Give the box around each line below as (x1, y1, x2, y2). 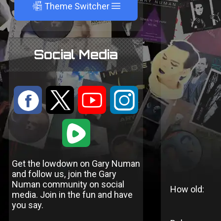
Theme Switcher (42, 1, 111, 11)
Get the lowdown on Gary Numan (12, 158, 140, 169)
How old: (170, 184, 204, 194)
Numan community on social (12, 179, 124, 189)
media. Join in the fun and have (12, 189, 133, 200)
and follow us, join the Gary (12, 169, 116, 179)
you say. (12, 200, 43, 210)
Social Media (34, 47, 118, 62)
